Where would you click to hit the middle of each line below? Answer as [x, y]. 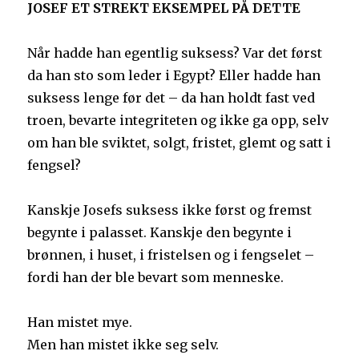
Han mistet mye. [80, 323]
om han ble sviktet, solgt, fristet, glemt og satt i [179, 143]
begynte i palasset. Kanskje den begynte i [160, 233]
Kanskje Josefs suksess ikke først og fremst [170, 210]
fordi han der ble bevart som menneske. [156, 278]
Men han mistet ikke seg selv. [123, 345]
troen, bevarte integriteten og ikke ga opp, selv [178, 121]
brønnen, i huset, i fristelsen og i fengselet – [171, 255]
